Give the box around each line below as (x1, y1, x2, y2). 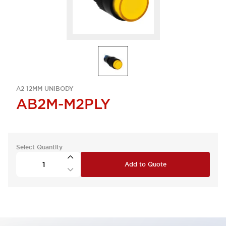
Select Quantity (16, 143, 63, 151)
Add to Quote (124, 160, 166, 168)
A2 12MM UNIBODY (16, 85, 74, 93)
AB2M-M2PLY (16, 95, 110, 113)
